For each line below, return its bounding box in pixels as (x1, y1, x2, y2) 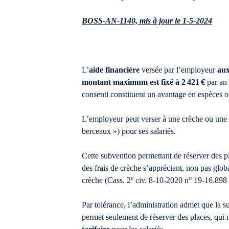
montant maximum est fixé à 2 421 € (82, 78, 205, 87)
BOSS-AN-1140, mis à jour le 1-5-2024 (82, 16, 212, 26)
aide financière (89, 65, 140, 75)
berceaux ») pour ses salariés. (82, 127, 176, 136)
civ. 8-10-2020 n (133, 176, 189, 185)
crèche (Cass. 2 (82, 176, 131, 185)
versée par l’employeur (140, 65, 217, 75)
